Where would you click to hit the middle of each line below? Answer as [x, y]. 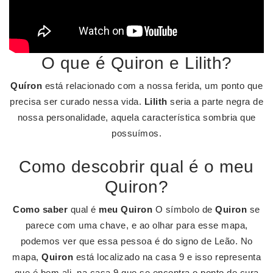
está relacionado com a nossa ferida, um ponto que [152, 86]
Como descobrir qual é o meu [136, 167]
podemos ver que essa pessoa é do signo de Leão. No [136, 241]
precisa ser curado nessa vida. [77, 101]
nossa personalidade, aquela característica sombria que [136, 117]
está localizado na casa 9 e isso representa [167, 257]
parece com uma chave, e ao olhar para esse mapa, [136, 225]
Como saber [41, 209]
